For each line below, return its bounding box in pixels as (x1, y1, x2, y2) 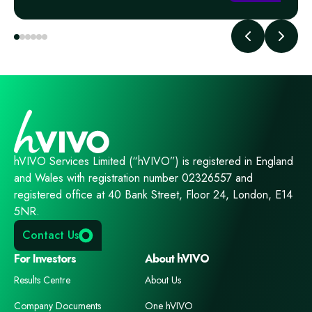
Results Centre (14, 273, 70, 287)
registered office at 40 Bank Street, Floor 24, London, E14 (14, 187, 292, 203)
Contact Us (22, 227, 79, 243)
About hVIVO (145, 251, 209, 267)
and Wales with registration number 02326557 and (14, 170, 253, 186)
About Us (145, 273, 181, 287)
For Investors (14, 251, 76, 267)
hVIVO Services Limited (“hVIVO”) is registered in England (14, 153, 293, 169)
